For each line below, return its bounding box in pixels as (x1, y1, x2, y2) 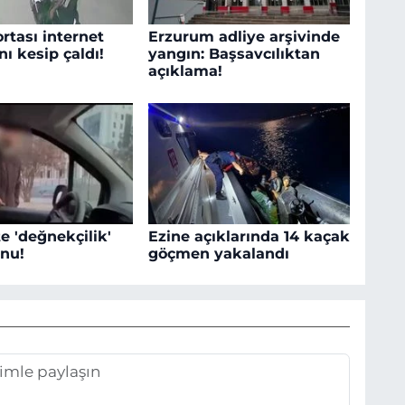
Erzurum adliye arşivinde (147, 28, 340, 46)
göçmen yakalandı (147, 244, 289, 262)
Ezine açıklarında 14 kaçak (147, 227, 350, 245)
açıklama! (147, 62, 222, 80)
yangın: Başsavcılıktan (147, 45, 320, 63)
